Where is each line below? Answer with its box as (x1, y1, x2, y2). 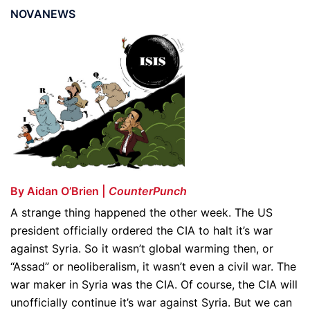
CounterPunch (109, 183, 187, 198)
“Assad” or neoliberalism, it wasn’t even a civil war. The (10, 259, 296, 273)
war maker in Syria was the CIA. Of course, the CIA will (10, 277, 298, 291)
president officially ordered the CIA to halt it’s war (10, 223, 273, 237)
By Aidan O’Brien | (10, 183, 109, 198)
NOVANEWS (10, 7, 75, 21)
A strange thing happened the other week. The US (10, 205, 273, 219)
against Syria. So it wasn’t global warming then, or (10, 241, 273, 255)
